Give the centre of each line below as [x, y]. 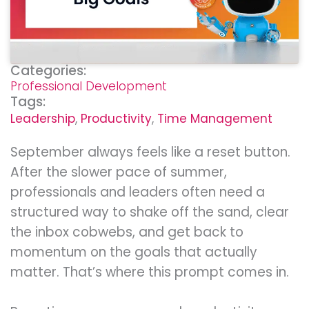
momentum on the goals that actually [134, 252]
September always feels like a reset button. [150, 152]
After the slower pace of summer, [119, 172]
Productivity [116, 119]
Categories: [48, 71]
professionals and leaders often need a [138, 192]
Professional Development [89, 87]
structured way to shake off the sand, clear [150, 212]
